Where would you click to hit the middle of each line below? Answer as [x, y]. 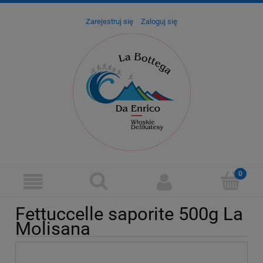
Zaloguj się [159, 22]
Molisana [53, 228]
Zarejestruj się [109, 22]
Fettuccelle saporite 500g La [129, 214]
